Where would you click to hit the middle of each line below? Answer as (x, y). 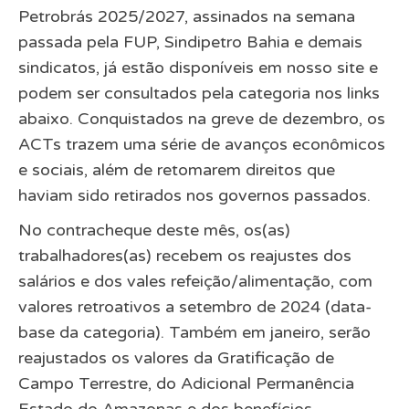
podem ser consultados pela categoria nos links (199, 93)
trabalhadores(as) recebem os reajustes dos (185, 255)
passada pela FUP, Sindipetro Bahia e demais (191, 42)
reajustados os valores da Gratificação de (177, 357)
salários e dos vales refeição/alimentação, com (196, 281)
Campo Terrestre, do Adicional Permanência (187, 383)
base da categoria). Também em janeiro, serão (195, 332)
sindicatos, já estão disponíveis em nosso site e (199, 67)
